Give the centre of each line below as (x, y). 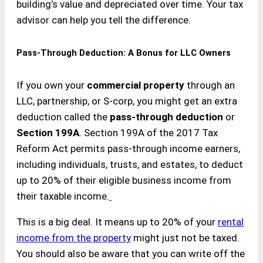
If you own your (52, 85)
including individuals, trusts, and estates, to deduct (130, 165)
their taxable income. (63, 196)
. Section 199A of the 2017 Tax (149, 133)
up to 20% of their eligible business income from (124, 181)
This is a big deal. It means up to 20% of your (117, 222)
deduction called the (63, 117)
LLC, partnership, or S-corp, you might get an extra (127, 101)
